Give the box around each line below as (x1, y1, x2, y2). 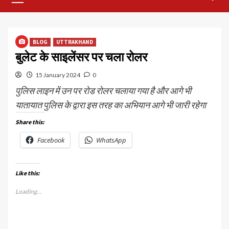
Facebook (37, 135, 64, 145)
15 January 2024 (35, 71, 80, 79)
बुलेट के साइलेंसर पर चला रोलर (15, 49, 147, 65)
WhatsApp (96, 135, 126, 145)
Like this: (15, 169, 40, 177)
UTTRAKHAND (56, 38, 93, 45)
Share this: (15, 118, 44, 126)
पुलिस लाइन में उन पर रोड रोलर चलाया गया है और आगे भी (15, 85, 191, 96)
